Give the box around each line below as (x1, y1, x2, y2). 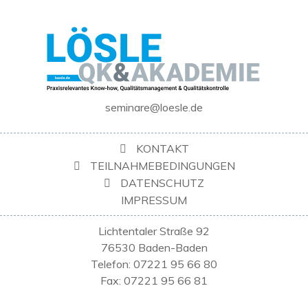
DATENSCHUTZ (120, 176, 204, 190)
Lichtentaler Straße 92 (98, 224, 210, 238)
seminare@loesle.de (105, 100, 203, 114)
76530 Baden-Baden (100, 241, 208, 254)
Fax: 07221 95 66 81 (100, 274, 208, 287)
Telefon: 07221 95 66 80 (91, 257, 217, 271)
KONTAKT (135, 142, 189, 155)
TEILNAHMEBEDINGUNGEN (89, 159, 235, 173)
